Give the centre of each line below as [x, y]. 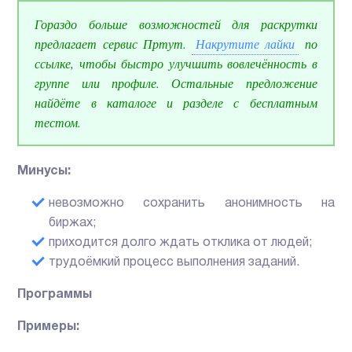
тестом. [58, 123]
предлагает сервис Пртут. [114, 44]
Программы [55, 295]
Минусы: [44, 172]
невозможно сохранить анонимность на [192, 204]
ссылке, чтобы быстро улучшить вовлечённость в [176, 64]
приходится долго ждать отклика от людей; [181, 243]
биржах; [73, 224]
